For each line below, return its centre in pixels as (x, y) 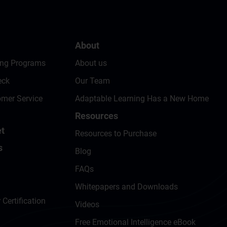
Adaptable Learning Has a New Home (142, 99)
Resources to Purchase (116, 134)
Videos (87, 204)
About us (91, 63)
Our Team (92, 81)
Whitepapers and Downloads (126, 187)
